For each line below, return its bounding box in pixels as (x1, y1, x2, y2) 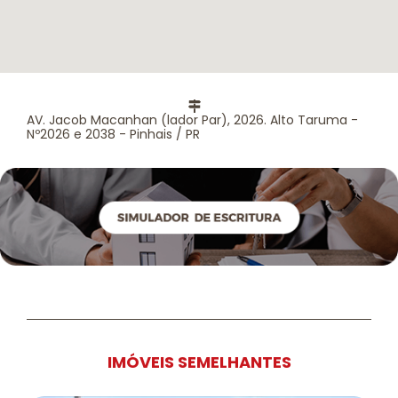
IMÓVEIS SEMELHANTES (107, 351, 291, 374)
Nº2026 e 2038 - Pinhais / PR (27, 124, 200, 143)
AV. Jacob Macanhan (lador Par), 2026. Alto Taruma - (27, 110, 358, 129)
